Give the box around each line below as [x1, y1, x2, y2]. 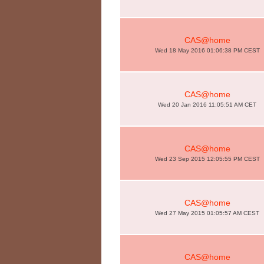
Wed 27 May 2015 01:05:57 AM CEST [155, 210, 259, 216]
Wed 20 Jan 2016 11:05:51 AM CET [158, 101, 256, 108]
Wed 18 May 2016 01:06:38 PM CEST [154, 47, 260, 54]
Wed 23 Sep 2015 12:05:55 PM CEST [154, 156, 260, 162]
